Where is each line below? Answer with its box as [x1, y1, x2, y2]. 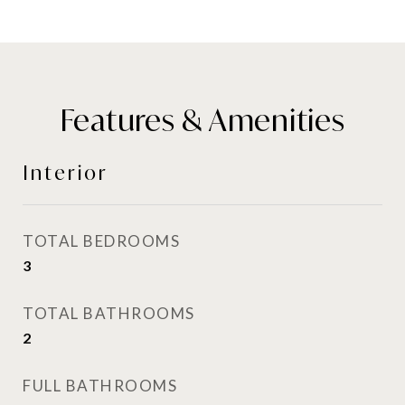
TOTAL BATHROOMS [23, 304, 195, 323]
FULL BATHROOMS [23, 376, 177, 395]
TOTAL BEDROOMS [23, 231, 180, 250]
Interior [23, 160, 108, 185]
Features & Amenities [60, 101, 345, 139]
